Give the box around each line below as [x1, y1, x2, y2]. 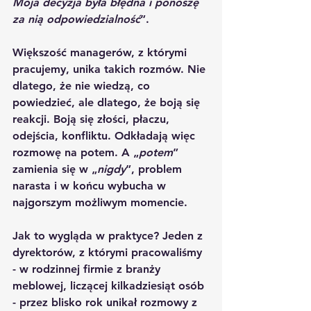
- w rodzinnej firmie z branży [12, 262, 164, 276]
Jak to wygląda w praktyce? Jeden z [12, 228, 206, 242]
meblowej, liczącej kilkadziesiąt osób [12, 278, 208, 292]
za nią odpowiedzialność [12, 12, 140, 26]
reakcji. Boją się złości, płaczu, [12, 112, 173, 126]
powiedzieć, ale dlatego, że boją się [12, 95, 203, 109]
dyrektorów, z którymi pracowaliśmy [12, 245, 205, 259]
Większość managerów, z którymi [12, 45, 190, 59]
